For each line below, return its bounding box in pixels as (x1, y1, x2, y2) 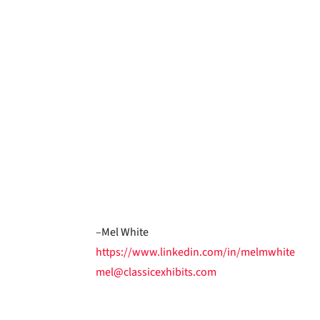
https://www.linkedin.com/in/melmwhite (96, 244, 296, 260)
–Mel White (96, 224, 149, 240)
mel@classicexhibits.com (96, 264, 217, 280)
